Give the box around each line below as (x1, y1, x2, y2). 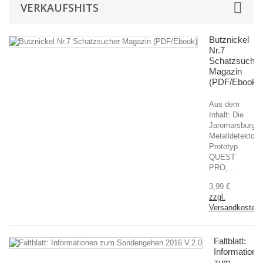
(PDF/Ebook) (209, 77, 259, 87)
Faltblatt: (214, 236, 246, 246)
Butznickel (209, 35, 249, 45)
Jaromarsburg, (209, 121, 258, 130)
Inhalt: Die (209, 110, 244, 119)
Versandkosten (209, 203, 259, 212)
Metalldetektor (209, 131, 257, 140)
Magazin (209, 66, 242, 76)
